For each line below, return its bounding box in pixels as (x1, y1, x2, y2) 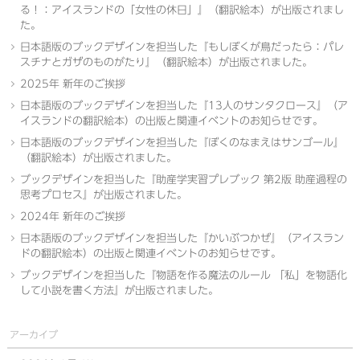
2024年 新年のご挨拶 (19, 211, 125, 222)
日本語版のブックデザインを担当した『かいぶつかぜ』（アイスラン (19, 233, 344, 243)
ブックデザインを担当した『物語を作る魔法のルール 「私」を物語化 (19, 270, 347, 280)
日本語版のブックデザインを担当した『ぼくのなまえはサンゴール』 (19, 137, 344, 148)
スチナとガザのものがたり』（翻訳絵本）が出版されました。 (19, 57, 313, 67)
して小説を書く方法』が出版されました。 (19, 285, 219, 296)
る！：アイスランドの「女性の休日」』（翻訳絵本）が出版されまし (19, 5, 344, 15)
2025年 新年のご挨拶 (19, 79, 125, 89)
